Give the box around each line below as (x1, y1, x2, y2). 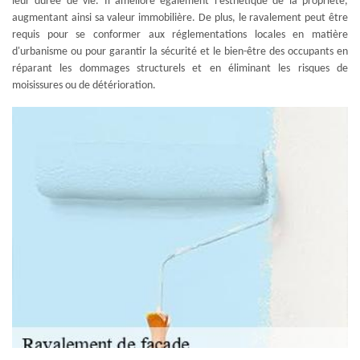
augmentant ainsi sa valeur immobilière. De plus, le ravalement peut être (12, 12, 348, 24)
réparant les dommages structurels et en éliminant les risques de (12, 63, 348, 75)
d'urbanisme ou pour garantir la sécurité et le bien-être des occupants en (12, 46, 348, 58)
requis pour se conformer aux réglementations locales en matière (12, 29, 348, 41)
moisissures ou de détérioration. (12, 80, 156, 92)
